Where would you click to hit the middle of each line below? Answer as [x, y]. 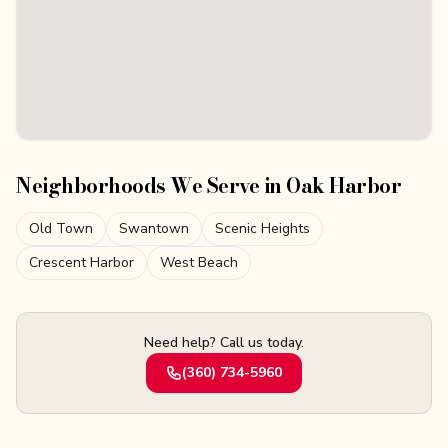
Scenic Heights [262, 228]
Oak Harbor [343, 185]
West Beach [199, 262]
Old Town [61, 228]
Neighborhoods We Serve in [151, 185]
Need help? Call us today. [224, 342]
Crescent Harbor [81, 262]
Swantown [154, 228]
